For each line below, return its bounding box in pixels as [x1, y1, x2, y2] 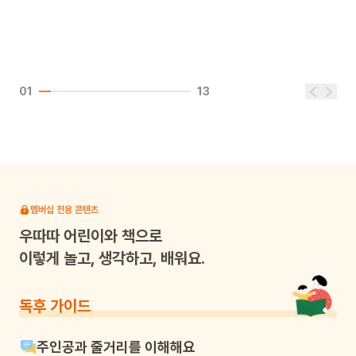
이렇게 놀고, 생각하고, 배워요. [19, 249, 205, 268]
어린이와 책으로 [60, 226, 162, 246]
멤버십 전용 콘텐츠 [30, 204, 99, 215]
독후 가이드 [19, 296, 91, 315]
